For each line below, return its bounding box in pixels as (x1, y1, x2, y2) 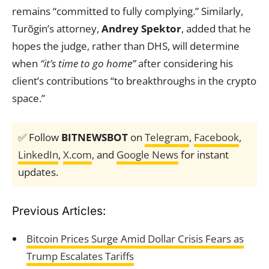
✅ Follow (18, 130, 61, 144)
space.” (12, 91, 45, 105)
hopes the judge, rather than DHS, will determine (12, 39, 240, 53)
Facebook (194, 130, 239, 144)
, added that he (181, 22, 251, 35)
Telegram (145, 130, 189, 144)
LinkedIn (18, 148, 58, 162)
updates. (18, 165, 58, 179)
